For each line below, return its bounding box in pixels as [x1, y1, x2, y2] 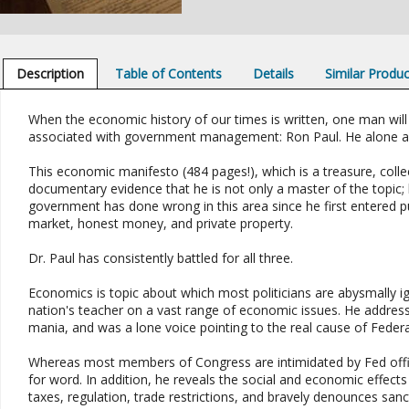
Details [253, 65, 295, 82]
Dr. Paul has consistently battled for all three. [27, 249, 293, 267]
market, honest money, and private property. [27, 215, 293, 232]
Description [16, 65, 84, 82]
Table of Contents [114, 65, 222, 82]
